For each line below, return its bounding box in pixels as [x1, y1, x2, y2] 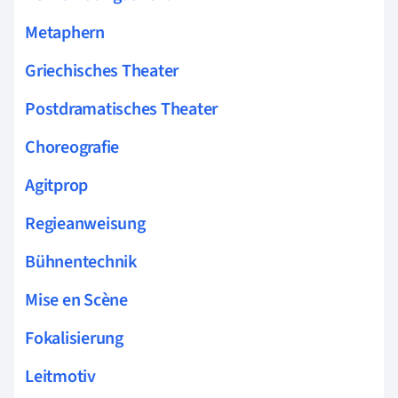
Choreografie [25, 134, 120, 160]
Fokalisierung [25, 325, 123, 351]
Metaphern [25, 20, 105, 45]
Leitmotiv [25, 363, 96, 389]
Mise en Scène [25, 287, 128, 313]
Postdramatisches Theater [25, 96, 219, 122]
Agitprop [25, 172, 89, 198]
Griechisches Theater [25, 58, 179, 84]
